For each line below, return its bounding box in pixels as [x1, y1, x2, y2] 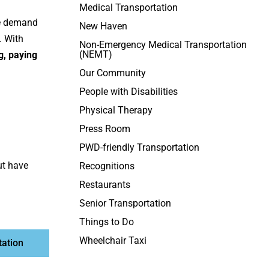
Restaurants [79, 179, 130, 190]
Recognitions [79, 160, 134, 172]
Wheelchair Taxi [79, 235, 147, 246]
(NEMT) [79, 49, 112, 60]
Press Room [79, 123, 130, 134]
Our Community [79, 67, 146, 79]
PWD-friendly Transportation [79, 142, 199, 153]
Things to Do [79, 216, 134, 228]
